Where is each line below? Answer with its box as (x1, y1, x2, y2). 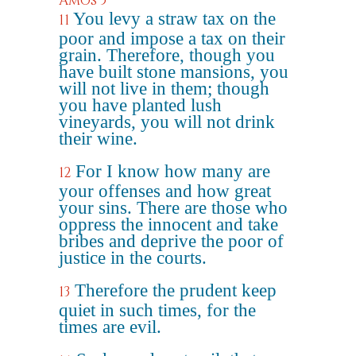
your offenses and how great (59, 181, 271, 201)
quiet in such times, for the (59, 300, 256, 320)
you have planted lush (59, 95, 222, 115)
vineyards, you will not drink (59, 112, 275, 132)
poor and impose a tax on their (59, 29, 285, 48)
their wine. (59, 129, 137, 149)
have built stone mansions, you (59, 62, 288, 82)
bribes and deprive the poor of (59, 231, 284, 251)
